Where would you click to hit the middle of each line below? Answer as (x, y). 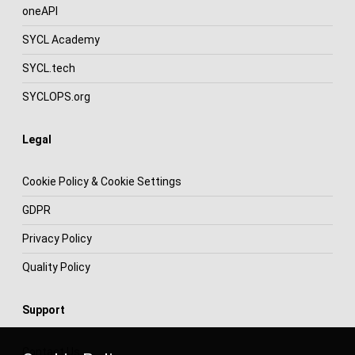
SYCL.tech (49, 68)
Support (44, 309)
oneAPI (40, 11)
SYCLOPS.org (56, 96)
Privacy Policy (57, 238)
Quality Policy (56, 267)
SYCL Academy (61, 39)
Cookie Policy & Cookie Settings (102, 181)
